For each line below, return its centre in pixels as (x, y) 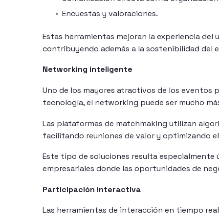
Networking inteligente (88, 69)
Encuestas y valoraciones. (110, 13)
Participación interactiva (92, 189)
